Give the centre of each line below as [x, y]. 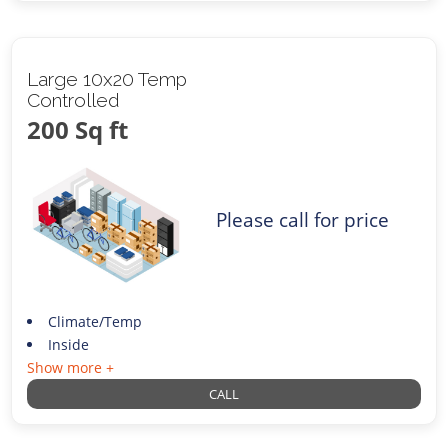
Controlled [74, 99]
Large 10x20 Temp [107, 78]
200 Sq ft [78, 129]
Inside [68, 345]
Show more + [71, 368]
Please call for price [303, 220]
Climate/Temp [94, 322]
